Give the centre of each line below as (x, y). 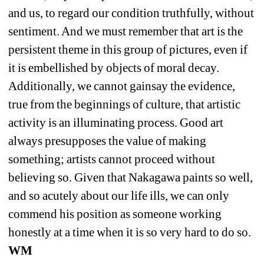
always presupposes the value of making (108, 141)
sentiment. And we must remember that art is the (126, 32)
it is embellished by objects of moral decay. (114, 68)
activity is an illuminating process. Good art (116, 123)
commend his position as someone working (115, 214)
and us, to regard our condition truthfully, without (131, 13)
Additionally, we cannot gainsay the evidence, (122, 86)
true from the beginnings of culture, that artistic (125, 105)
